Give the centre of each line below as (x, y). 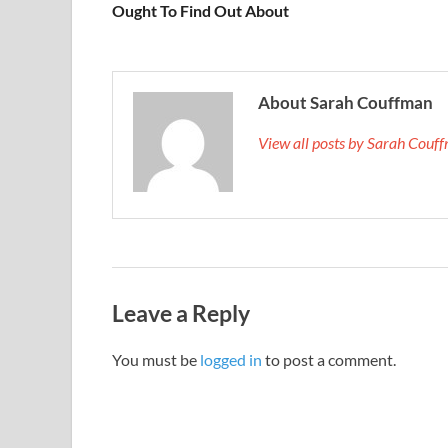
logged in (231, 360)
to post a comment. (329, 360)
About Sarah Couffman (345, 102)
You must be (156, 360)
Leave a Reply (181, 312)
